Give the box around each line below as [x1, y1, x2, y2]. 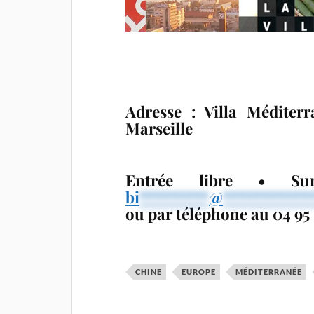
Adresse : [125, 101, 196, 123]
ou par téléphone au [125, 203, 273, 225]
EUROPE [182, 267, 217, 277]
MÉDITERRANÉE [235, 267, 303, 277]
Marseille [125, 118, 193, 139]
